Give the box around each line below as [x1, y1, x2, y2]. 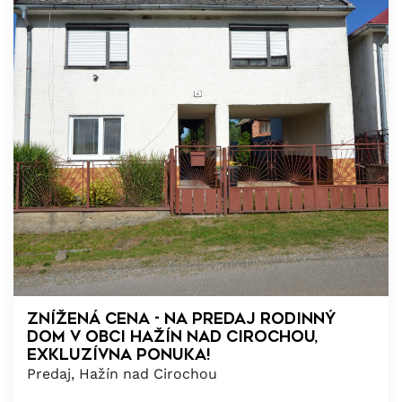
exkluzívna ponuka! [27, 345, 211, 363]
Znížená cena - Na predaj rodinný [27, 309, 336, 328]
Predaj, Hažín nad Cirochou [27, 364, 217, 382]
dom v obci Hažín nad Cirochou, [27, 327, 319, 345]
